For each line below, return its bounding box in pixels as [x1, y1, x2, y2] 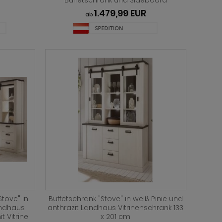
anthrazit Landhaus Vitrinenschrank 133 [48, 203, 184, 213]
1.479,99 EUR [93, 7, 146, 20]
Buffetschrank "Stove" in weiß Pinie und [48, 194, 183, 204]
